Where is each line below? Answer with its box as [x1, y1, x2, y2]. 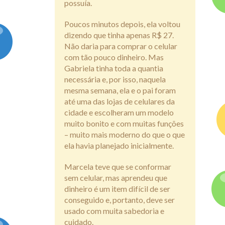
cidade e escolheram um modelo [64, 107, 174, 118]
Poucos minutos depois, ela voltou [64, 19, 180, 29]
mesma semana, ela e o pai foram [64, 85, 176, 95]
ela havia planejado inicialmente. [64, 141, 174, 151]
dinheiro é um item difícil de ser [64, 184, 170, 194]
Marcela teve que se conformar [64, 162, 171, 172]
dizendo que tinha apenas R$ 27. [64, 30, 174, 40]
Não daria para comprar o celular [64, 41, 177, 51]
